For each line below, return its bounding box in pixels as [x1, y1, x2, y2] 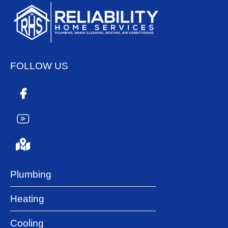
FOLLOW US [10, 60, 68, 71]
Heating [10, 193, 44, 204]
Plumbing [10, 168, 51, 180]
